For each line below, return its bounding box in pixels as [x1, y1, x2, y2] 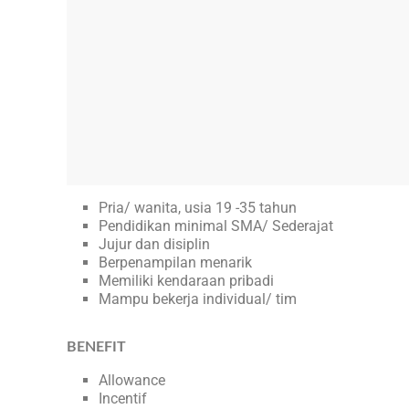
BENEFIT [67, 340, 126, 355]
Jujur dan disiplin [99, 236, 210, 254]
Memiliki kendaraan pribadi [99, 272, 274, 290]
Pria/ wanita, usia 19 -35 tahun [99, 199, 297, 217]
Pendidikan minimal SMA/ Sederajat [99, 217, 333, 236]
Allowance [99, 372, 165, 390]
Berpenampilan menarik [99, 254, 252, 272]
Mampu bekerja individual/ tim [99, 290, 300, 309]
